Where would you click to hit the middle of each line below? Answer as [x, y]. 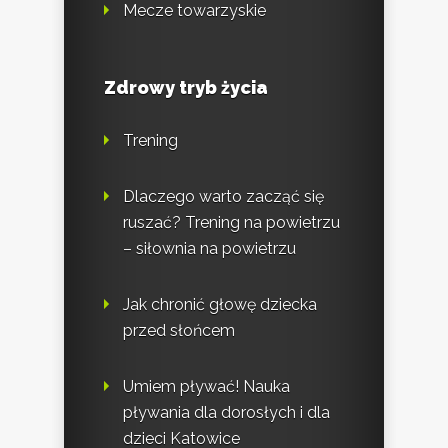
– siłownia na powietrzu [209, 249]
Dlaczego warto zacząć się [223, 197]
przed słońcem [179, 331]
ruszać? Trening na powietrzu [231, 223]
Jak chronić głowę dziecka [220, 305]
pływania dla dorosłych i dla [226, 413]
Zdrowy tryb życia [186, 88]
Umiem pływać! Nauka [206, 387]
